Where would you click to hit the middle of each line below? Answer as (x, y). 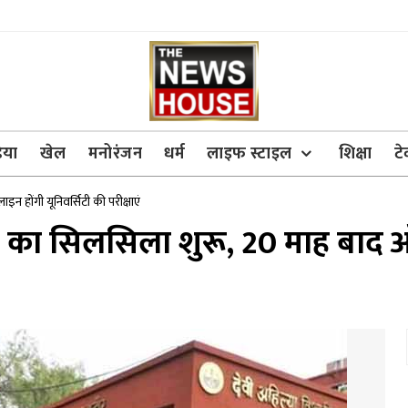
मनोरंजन (115, 154)
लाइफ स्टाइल (250, 154)
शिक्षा (355, 154)
